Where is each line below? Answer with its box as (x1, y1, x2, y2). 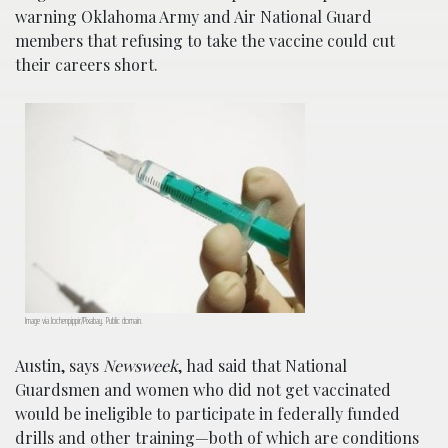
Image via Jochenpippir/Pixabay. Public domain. (25, 313, 143, 328)
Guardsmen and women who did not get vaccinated (15, 379, 391, 400)
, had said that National (178, 355, 347, 376)
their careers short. (15, 54, 158, 75)
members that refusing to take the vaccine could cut (15, 30, 395, 51)
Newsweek (103, 355, 178, 376)
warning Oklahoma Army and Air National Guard (15, 6, 372, 27)
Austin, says (15, 355, 103, 376)
